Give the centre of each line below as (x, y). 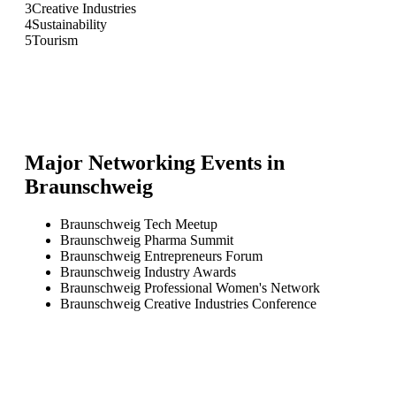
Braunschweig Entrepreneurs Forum (161, 255)
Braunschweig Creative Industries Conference (188, 303)
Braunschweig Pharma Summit (147, 240)
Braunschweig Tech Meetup (139, 224)
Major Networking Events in (155, 162)
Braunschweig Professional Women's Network (190, 287)
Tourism (55, 40)
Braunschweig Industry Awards (148, 271)
